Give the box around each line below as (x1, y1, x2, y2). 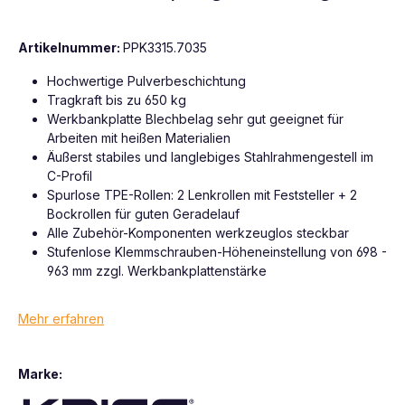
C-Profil (47, 167, 92, 184)
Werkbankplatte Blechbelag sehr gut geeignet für (47, 110, 344, 127)
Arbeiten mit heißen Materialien (47, 129, 231, 146)
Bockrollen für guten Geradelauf (47, 205, 240, 221)
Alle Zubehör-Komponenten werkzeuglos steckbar (47, 224, 349, 240)
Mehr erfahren (18, 310, 104, 326)
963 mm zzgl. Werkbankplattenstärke (47, 262, 267, 278)
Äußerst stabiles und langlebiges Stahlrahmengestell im (47, 148, 373, 165)
